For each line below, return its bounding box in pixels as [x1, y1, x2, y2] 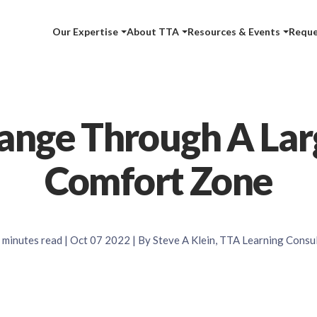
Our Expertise [52, 25, 119, 38]
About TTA [127, 25, 180, 38]
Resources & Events [188, 25, 281, 38]
